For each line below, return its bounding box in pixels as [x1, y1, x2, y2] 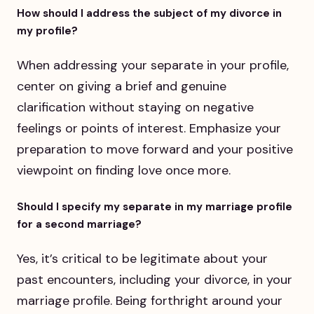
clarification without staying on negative [17, 99, 254, 116]
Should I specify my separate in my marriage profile [17, 200, 292, 214]
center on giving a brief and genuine [17, 78, 226, 95]
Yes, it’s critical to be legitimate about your [17, 250, 268, 268]
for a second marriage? [17, 217, 142, 232]
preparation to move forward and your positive [17, 141, 293, 158]
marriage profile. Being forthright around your [17, 292, 282, 310]
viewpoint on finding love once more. [17, 162, 231, 179]
